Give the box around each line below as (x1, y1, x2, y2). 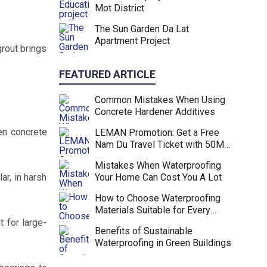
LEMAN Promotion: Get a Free (94, 127, 219, 138)
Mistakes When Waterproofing (94, 160, 221, 171)
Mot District (94, 2, 144, 14)
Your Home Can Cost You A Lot (94, 172, 222, 183)
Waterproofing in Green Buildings (94, 237, 231, 249)
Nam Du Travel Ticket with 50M (94, 139, 224, 150)
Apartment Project (94, 35, 170, 46)
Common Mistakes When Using (94, 94, 225, 105)
